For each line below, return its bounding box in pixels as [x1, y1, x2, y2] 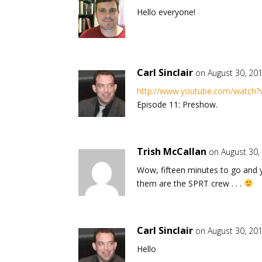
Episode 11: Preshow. [137, 98, 218, 110]
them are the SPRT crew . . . [137, 177, 244, 189]
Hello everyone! [137, 6, 196, 18]
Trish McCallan [137, 144, 207, 158]
